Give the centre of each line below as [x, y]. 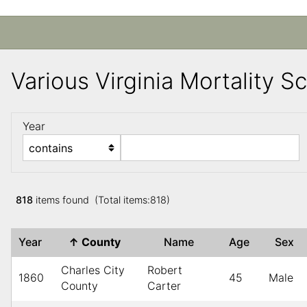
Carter [164, 286]
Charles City [93, 270]
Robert [165, 270]
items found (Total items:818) [103, 200]
